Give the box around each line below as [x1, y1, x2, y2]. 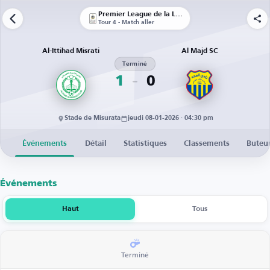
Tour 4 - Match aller [98, 19, 154, 25]
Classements [184, 139, 230, 148]
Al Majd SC [181, 48, 218, 55]
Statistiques [124, 139, 167, 148]
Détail [85, 139, 107, 148]
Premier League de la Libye [175, 11, 183, 18]
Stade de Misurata [64, 115, 121, 122]
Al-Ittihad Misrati [42, 48, 99, 55]
